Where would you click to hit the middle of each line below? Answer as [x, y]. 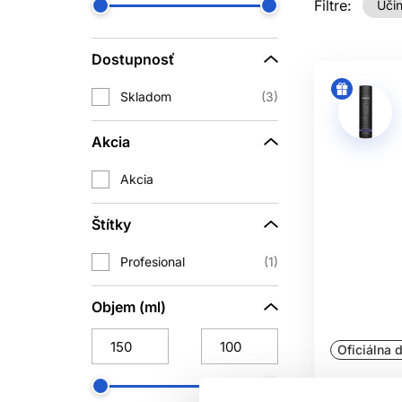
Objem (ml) [129, 307]
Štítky [111, 224]
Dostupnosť [133, 59]
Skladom [146, 96]
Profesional [153, 262]
